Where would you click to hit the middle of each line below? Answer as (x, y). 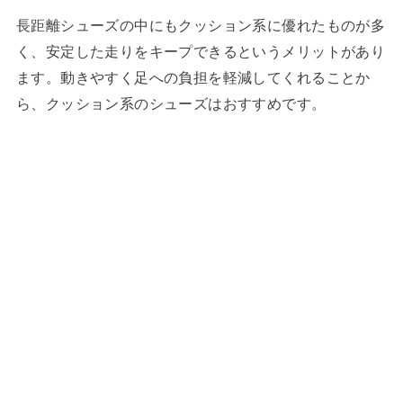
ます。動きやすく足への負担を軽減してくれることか (193, 77)
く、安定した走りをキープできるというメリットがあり (201, 51)
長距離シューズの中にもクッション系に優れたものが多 (201, 25)
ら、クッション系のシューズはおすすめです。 (171, 103)
